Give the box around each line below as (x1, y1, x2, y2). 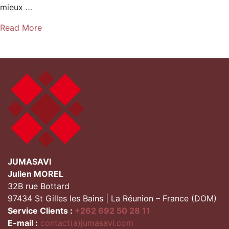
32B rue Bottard (8, 181, 70, 191)
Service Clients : (8, 205, 75, 216)
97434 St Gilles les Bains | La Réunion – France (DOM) (8, 193, 217, 203)
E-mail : (8, 218, 38, 228)
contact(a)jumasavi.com (38, 218, 133, 228)
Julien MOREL (8, 169, 63, 179)
